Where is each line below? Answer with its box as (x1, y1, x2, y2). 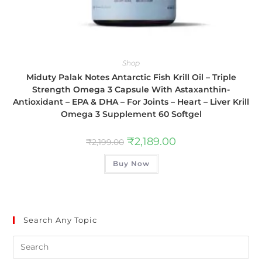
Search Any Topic (23, 215, 98, 225)
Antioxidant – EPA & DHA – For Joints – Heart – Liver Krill (13, 96, 249, 108)
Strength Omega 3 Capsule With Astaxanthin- (32, 84, 230, 95)
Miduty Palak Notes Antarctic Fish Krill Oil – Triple (26, 72, 236, 83)
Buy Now (112, 159, 150, 168)
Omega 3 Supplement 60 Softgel (60, 109, 202, 120)
